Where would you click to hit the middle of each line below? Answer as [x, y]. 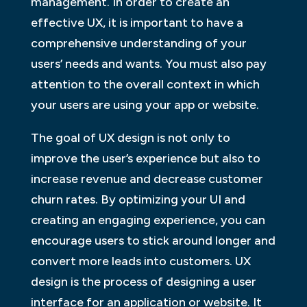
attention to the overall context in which [145, 85]
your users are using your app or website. [145, 105]
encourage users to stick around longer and [153, 241]
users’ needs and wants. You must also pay [148, 64]
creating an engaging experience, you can [148, 220]
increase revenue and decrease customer [147, 179]
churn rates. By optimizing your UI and [138, 200]
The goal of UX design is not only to [130, 138]
